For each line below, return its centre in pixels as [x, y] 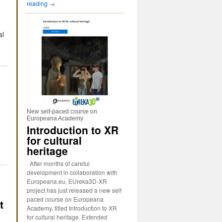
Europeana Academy [55, 118]
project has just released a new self [74, 190]
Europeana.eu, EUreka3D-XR [67, 181]
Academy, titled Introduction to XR [72, 208]
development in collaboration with [72, 172]
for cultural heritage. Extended [67, 217]
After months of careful [58, 163]
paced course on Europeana [65, 199]
